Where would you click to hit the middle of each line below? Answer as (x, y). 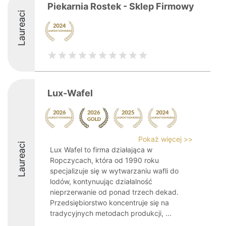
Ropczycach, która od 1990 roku (104, 160)
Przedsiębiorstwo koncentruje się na (109, 203)
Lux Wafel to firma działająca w (101, 150)
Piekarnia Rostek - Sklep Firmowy (121, 6)
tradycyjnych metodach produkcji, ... (111, 213)
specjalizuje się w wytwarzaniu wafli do (114, 171)
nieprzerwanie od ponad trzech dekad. (114, 192)
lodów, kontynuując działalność (101, 181)
